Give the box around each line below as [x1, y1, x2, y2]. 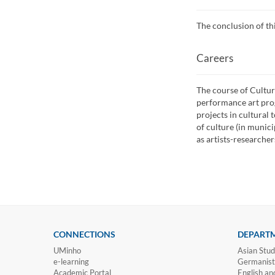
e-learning [53, 257, 89, 267]
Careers [196, 51, 233, 64]
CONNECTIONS [53, 229, 115, 240]
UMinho [53, 246, 81, 256]
